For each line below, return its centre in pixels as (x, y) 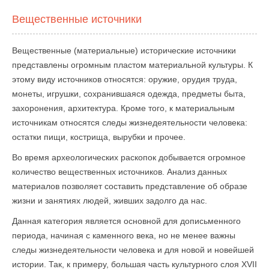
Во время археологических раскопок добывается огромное (129, 158)
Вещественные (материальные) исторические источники (124, 51)
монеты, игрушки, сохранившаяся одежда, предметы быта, (129, 94)
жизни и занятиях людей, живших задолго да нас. (110, 201)
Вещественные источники (77, 20)
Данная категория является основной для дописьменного (126, 221)
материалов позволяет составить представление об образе (130, 186)
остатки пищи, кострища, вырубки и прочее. (99, 137)
